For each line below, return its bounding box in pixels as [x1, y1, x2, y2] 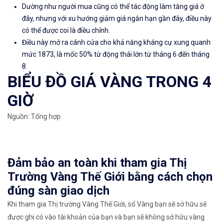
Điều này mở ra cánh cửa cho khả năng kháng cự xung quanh [22, 38, 211, 47]
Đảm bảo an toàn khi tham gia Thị [7, 156, 187, 170]
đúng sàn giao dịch [7, 184, 110, 198]
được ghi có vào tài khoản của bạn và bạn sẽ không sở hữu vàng [7, 213, 205, 222]
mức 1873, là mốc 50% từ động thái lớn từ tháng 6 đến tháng [22, 50, 210, 59]
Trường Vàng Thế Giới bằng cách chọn [7, 170, 213, 184]
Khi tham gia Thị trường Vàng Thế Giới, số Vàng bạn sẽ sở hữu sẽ [7, 200, 207, 209]
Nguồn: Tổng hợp [7, 112, 61, 121]
